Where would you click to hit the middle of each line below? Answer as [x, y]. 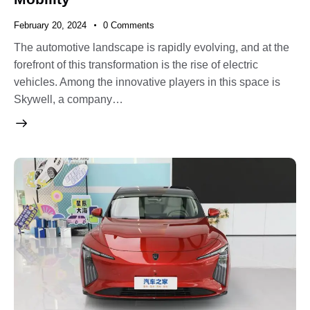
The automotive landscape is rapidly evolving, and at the [152, 47]
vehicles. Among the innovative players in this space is [147, 82]
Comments [132, 26]
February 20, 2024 [50, 26]
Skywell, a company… [69, 99]
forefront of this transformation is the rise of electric [136, 64]
